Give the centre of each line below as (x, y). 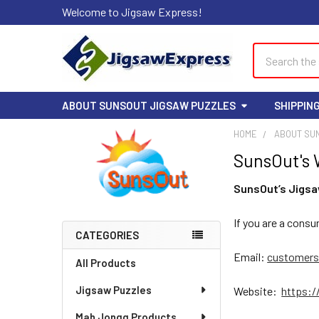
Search (269, 51)
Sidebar (98, 167)
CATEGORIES (107, 235)
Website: (258, 291)
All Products (106, 263)
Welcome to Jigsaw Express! (132, 12)
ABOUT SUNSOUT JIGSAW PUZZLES (149, 105)
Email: (251, 257)
